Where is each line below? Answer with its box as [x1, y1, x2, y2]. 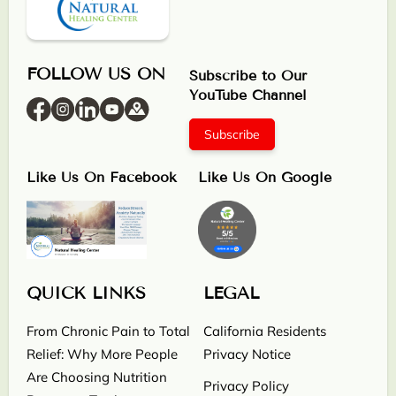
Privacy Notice [203, 346, 291, 363]
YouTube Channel [189, 87, 307, 104]
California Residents [203, 323, 326, 340]
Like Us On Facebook [27, 169, 177, 187]
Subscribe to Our [189, 67, 307, 85]
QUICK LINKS [27, 284, 146, 304]
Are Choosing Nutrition [27, 369, 167, 386]
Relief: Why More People [27, 346, 178, 363]
